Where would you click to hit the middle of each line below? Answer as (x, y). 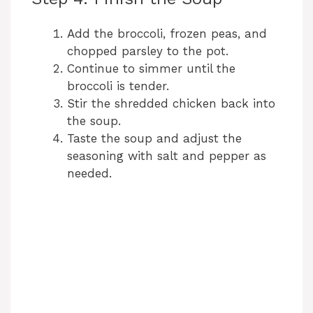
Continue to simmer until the (151, 69)
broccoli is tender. (118, 86)
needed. (89, 174)
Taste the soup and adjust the (154, 139)
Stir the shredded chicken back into (171, 104)
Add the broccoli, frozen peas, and (167, 34)
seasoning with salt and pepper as (167, 156)
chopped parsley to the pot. (148, 51)
